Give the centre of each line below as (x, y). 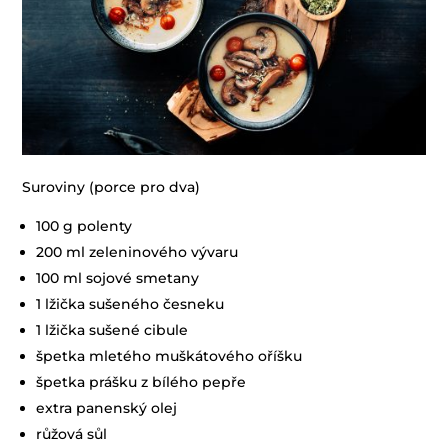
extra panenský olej (107, 407)
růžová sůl (72, 433)
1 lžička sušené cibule (112, 329)
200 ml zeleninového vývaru (137, 251)
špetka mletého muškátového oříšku (169, 355)
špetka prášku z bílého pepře (141, 381)
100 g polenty (84, 225)
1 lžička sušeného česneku (130, 303)
